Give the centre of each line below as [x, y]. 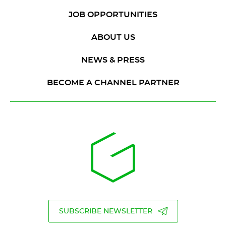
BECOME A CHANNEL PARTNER [113, 82]
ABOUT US [113, 37]
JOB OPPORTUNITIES [113, 14]
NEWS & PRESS [113, 60]
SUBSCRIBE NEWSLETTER [105, 211]
